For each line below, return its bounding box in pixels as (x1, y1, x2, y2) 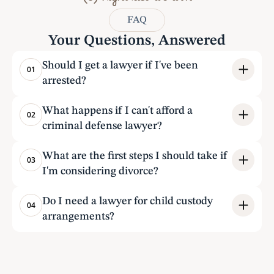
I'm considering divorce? (42, 166, 158, 177)
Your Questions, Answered (48, 34, 226, 48)
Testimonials (109, 253, 165, 263)
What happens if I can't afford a (42, 105, 193, 116)
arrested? (42, 75, 86, 86)
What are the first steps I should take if (42, 150, 228, 161)
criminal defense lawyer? (42, 120, 162, 131)
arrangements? (42, 211, 114, 222)
